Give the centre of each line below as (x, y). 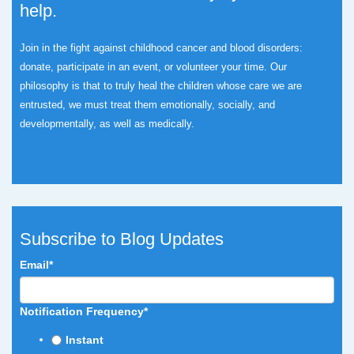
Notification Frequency (82, 311)
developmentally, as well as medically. (107, 124)
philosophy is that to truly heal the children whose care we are (161, 86)
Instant (85, 340)
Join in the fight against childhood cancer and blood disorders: (161, 48)
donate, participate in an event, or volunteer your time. (145, 67)
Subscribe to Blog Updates (122, 239)
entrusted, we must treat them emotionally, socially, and (147, 105)
